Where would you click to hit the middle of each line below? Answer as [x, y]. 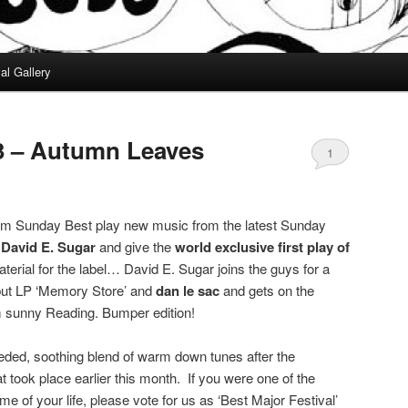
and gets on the [269, 290]
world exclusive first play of [262, 246]
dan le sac [189, 290]
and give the [137, 246]
